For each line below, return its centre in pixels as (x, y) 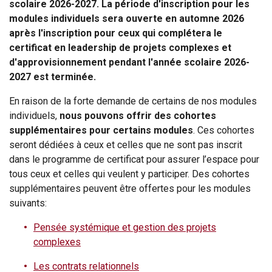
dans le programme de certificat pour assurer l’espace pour (134, 160)
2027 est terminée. (53, 77)
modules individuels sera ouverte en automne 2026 (127, 19)
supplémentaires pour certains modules (101, 131)
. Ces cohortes (224, 131)
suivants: (28, 203)
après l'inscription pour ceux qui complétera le (116, 33)
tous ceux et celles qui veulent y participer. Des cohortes (129, 174)
